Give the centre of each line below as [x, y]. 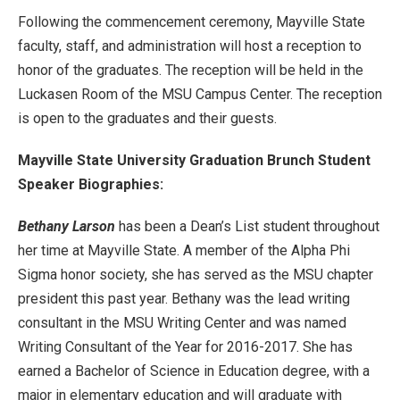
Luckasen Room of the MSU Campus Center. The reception [200, 94]
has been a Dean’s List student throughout [247, 226]
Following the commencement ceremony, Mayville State [192, 22]
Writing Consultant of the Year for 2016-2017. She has [185, 347]
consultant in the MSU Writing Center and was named [182, 323]
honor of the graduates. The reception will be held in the [191, 70]
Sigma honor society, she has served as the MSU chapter [196, 275]
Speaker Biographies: [91, 184]
